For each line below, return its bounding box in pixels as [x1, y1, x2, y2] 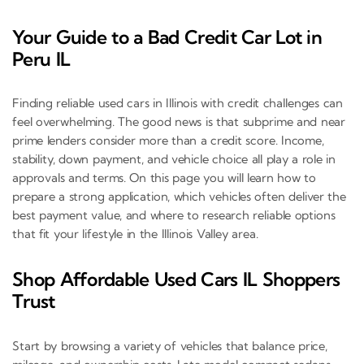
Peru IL [12, 46, 71, 71]
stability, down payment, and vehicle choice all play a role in [12, 151, 336, 167]
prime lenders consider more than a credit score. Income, [12, 132, 324, 149]
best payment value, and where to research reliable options [12, 207, 336, 223]
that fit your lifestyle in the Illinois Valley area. [12, 226, 258, 242]
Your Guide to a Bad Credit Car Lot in [12, 24, 323, 49]
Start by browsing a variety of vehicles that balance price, [12, 338, 327, 354]
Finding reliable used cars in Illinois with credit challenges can [12, 95, 344, 111]
